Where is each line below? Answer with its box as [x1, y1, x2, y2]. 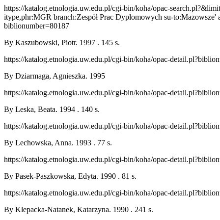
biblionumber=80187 [4, 22, 69, 30]
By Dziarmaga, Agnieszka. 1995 [4, 72, 105, 80]
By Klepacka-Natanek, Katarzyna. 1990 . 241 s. [4, 205, 153, 214]
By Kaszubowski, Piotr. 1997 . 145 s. [4, 38, 120, 47]
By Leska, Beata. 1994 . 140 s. [4, 105, 100, 113]
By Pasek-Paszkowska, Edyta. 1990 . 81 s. [4, 172, 137, 180]
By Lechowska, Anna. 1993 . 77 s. [4, 138, 112, 147]
